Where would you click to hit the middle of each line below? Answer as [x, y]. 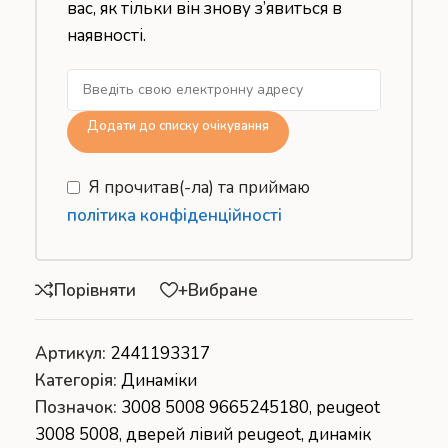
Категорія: [76, 381]
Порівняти [95, 290]
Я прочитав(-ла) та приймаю [199, 188]
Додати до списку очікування [178, 125]
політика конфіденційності [174, 216]
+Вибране [218, 290]
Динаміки [159, 381]
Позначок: [76, 408]
